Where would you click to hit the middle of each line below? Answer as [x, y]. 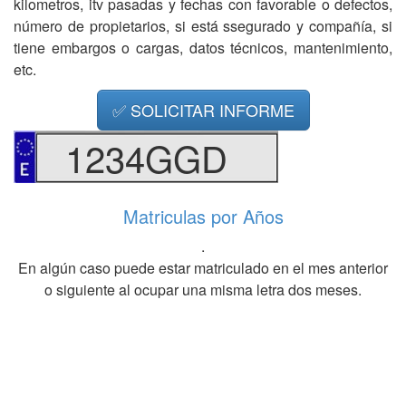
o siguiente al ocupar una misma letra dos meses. [203, 289]
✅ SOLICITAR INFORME [203, 110]
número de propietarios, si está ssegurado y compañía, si [203, 26]
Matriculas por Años [203, 216]
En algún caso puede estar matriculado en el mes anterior [203, 267]
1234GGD [146, 157]
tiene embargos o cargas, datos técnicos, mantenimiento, [203, 48]
